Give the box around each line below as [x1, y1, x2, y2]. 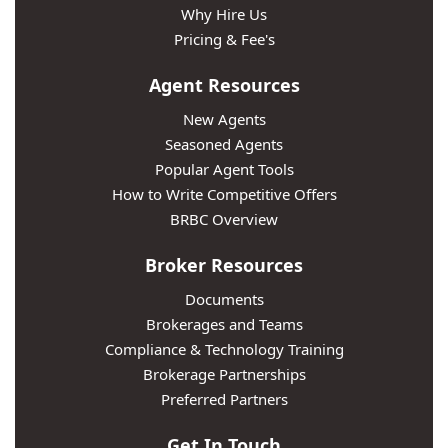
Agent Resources [148, 73, 300, 98]
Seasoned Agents [165, 134, 283, 155]
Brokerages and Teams [145, 314, 303, 335]
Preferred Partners [160, 389, 288, 410]
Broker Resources [145, 253, 303, 278]
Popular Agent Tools [154, 159, 294, 180]
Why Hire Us [181, 4, 267, 25]
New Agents [182, 109, 266, 130]
